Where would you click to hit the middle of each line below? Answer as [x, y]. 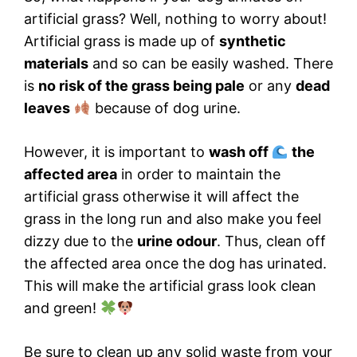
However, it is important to [116, 152]
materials [56, 64]
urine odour [177, 241]
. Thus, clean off [271, 241]
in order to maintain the [199, 175]
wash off [240, 152]
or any [270, 86]
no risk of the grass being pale [141, 86]
